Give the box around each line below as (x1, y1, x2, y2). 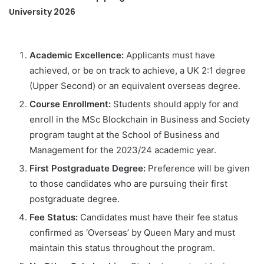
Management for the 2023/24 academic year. (29, 144, 216, 156)
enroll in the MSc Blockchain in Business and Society (29, 114, 250, 126)
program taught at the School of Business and (29, 129, 220, 141)
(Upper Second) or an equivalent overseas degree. (29, 80, 240, 92)
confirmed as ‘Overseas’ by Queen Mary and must (29, 227, 235, 239)
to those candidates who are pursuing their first (29, 178, 227, 190)
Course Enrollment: (29, 98, 111, 110)
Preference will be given (146, 163, 250, 174)
